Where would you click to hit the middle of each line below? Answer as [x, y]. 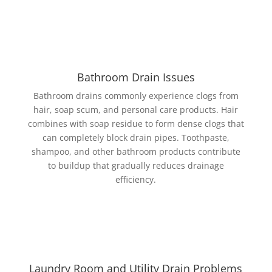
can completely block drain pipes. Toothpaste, [136, 138]
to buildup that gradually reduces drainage [136, 165]
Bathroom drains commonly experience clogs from [136, 96]
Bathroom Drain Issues [136, 77]
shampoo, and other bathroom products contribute [136, 151]
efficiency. [136, 179]
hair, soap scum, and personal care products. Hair [136, 110]
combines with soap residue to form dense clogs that [136, 124]
